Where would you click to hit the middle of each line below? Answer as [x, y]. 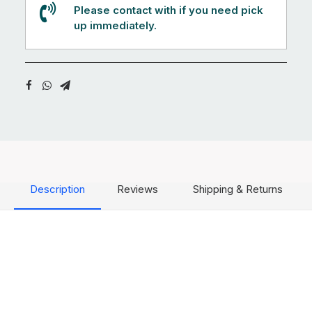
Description [57, 189]
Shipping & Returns [237, 189]
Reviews [137, 189]
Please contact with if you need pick [169, 10]
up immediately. [115, 25]
